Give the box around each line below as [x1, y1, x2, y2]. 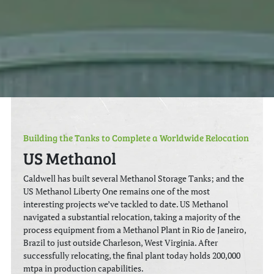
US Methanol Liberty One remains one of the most [23, 186, 210, 198]
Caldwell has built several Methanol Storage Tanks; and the [23, 173, 245, 185]
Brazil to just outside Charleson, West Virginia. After [23, 237, 218, 249]
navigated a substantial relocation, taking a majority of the [23, 212, 241, 223]
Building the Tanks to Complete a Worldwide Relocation [23, 131, 250, 144]
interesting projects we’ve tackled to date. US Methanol [23, 199, 229, 210]
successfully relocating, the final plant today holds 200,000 [23, 250, 241, 262]
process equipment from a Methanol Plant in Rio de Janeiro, [23, 224, 246, 236]
